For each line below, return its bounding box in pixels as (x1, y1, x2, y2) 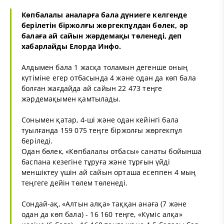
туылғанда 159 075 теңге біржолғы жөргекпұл (21, 125, 182, 135)
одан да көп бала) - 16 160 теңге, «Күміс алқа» (21, 209, 182, 219)
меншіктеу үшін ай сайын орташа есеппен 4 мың (21, 167, 196, 177)
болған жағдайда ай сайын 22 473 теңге (21, 83, 162, 93)
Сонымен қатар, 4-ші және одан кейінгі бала (21, 114, 179, 124)
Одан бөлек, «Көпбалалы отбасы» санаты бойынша (21, 146, 202, 156)
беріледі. (21, 135, 53, 145)
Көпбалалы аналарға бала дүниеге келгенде (21, 9, 187, 19)
